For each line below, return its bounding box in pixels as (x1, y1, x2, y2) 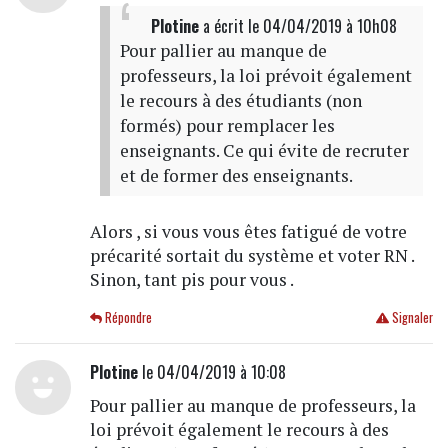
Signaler (388, 307, 433, 327)
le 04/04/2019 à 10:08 (137, 359, 286, 384)
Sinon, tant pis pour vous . (89, 267, 294, 291)
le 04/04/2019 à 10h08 (247, 13, 397, 38)
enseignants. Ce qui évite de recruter (119, 138, 409, 162)
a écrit (198, 13, 248, 38)
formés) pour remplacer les (119, 113, 335, 137)
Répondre (102, 307, 153, 327)
